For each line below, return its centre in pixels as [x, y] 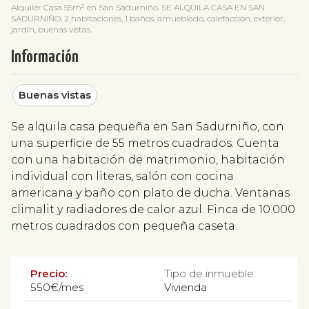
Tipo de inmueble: [210, 273]
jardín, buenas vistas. [51, 29]
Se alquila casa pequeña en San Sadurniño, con [148, 126]
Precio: [49, 273]
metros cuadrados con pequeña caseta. [126, 226]
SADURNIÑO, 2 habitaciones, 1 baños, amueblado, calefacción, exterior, [148, 18]
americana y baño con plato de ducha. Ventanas [150, 192]
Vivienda [186, 287]
